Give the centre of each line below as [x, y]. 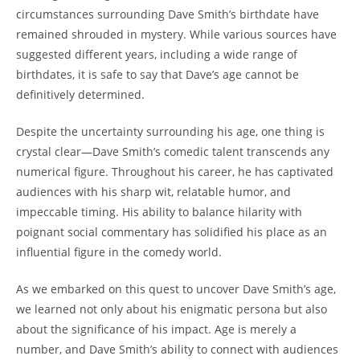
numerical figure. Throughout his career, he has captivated [175, 171]
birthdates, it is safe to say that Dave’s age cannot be [157, 74]
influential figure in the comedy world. [119, 252]
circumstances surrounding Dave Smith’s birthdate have [168, 14]
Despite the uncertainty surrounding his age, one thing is [170, 131]
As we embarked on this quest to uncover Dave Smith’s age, [176, 288]
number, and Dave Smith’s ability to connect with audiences [177, 349]
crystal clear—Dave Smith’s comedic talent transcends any [173, 151]
